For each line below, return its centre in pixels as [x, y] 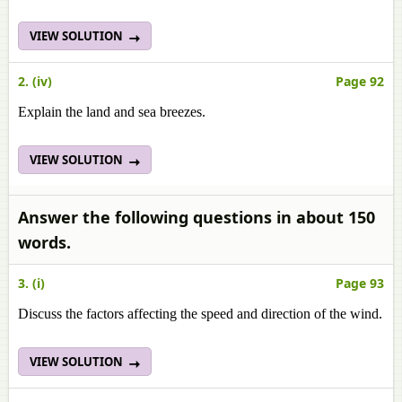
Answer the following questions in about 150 [197, 217]
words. [44, 242]
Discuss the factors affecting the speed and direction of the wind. [200, 314]
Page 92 [360, 81]
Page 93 [360, 283]
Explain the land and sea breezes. [112, 112]
